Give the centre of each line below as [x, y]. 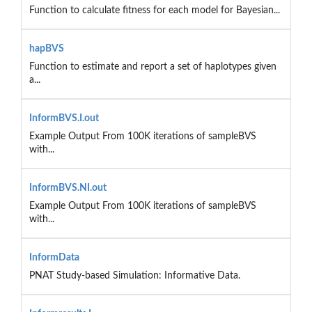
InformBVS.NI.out [68, 188]
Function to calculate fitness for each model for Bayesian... [154, 10]
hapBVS [46, 48]
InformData [54, 257]
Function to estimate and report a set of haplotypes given [153, 67]
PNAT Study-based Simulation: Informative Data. [134, 275]
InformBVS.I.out [64, 118]
